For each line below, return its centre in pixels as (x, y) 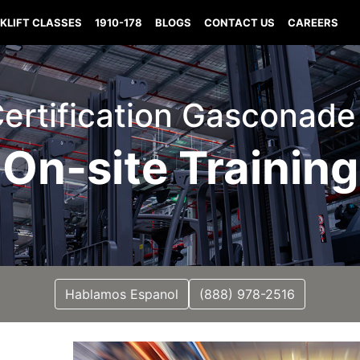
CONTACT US (240, 22)
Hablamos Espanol (122, 294)
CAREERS (313, 22)
